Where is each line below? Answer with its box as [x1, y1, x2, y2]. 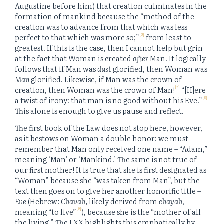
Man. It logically [148, 53, 206, 64]
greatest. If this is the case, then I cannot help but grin [15, 42, 203, 53]
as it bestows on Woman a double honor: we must [15, 132, 188, 143]
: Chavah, [57, 195, 89, 206]
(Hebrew [28, 195, 57, 206]
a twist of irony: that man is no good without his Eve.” [15, 95, 202, 106]
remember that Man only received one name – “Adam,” [15, 143, 208, 154]
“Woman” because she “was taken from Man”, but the [15, 174, 200, 185]
